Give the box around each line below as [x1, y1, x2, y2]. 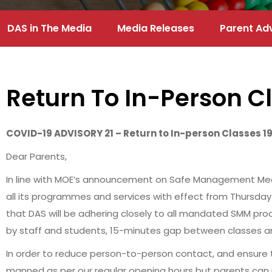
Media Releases [117, 21, 194, 35]
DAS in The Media [7, 21, 92, 35]
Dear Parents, [6, 150, 67, 163]
